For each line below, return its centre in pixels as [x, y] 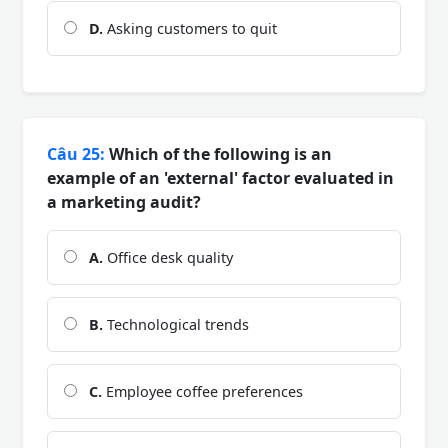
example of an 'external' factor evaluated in [220, 177]
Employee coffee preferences [202, 391]
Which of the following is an [218, 153]
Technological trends [176, 324]
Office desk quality [168, 257]
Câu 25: [76, 153]
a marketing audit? [124, 201]
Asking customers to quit [190, 28]
